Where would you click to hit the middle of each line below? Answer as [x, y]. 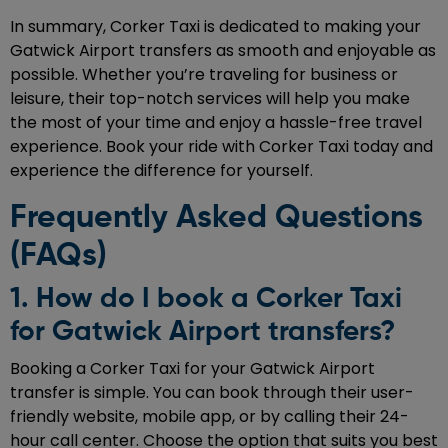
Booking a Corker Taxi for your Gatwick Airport [192, 368]
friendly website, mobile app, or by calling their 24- [209, 416]
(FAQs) [58, 255]
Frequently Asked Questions [216, 217]
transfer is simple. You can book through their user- [212, 392]
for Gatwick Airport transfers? [202, 331]
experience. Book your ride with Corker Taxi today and [221, 146]
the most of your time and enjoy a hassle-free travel [216, 122]
